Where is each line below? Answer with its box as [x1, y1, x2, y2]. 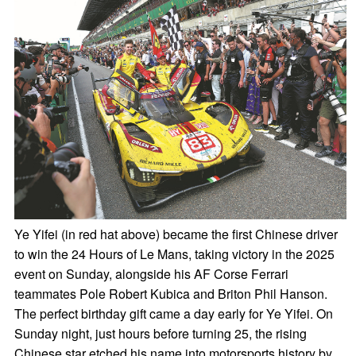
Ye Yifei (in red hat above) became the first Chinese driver [14, 225, 338, 243]
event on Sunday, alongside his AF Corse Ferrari [14, 265, 288, 283]
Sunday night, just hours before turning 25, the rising [14, 324, 307, 342]
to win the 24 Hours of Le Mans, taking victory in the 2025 [14, 245, 335, 263]
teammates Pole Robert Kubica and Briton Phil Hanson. [14, 284, 327, 303]
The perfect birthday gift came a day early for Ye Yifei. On [14, 304, 333, 323]
